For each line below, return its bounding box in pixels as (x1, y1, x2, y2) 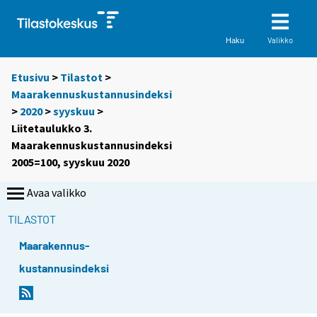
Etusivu (11, 70, 50, 85)
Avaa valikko (27, 185, 86, 200)
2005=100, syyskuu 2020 (11, 155, 129, 170)
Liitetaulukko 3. (11, 121, 92, 136)
